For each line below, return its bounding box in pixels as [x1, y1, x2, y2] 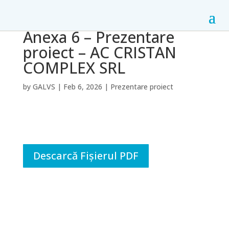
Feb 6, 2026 [63, 82, 102, 91]
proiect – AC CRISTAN [22, 42, 176, 63]
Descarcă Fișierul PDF [33, 149, 139, 163]
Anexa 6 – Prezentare [22, 27, 174, 48]
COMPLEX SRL [22, 57, 125, 78]
